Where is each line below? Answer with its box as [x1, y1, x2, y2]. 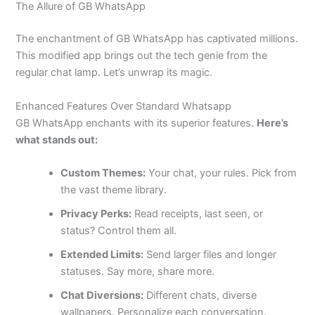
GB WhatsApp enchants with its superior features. [15, 116, 257, 129]
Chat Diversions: [60, 288, 144, 302]
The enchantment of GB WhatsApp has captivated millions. [15, 32, 299, 46]
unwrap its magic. [125, 66, 213, 79]
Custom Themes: [60, 166, 146, 179]
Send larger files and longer [143, 247, 277, 261]
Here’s [257, 116, 289, 129]
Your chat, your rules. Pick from [146, 166, 297, 179]
